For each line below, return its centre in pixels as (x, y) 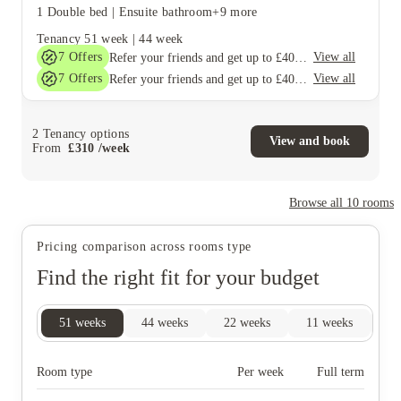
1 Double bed (73, 12)
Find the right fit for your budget (178, 277)
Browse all (318, 203)
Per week (260, 372)
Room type (64, 372)
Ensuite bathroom (166, 12)
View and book (310, 141)
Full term (341, 372)
